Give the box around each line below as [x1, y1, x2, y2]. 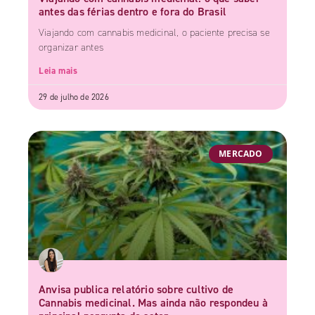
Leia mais [39, 64, 78, 77]
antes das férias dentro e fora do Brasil [39, 4, 226, 18]
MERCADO [219, 147, 263, 160]
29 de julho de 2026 [39, 91, 109, 102]
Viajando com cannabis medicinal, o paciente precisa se [39, 26, 270, 39]
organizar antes [39, 41, 103, 53]
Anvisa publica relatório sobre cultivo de [39, 282, 234, 297]
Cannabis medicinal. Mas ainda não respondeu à [39, 295, 269, 310]
